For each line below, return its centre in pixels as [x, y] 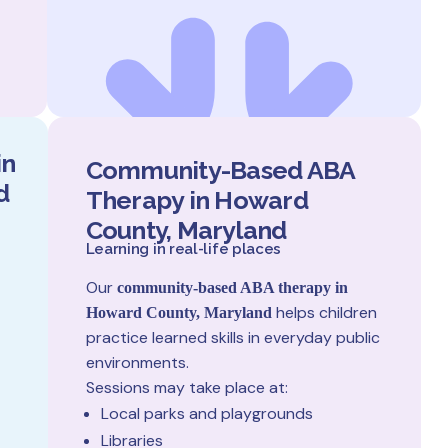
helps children [324, 312]
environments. [137, 362]
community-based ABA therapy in [232, 287]
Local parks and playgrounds [206, 413]
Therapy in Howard [196, 200]
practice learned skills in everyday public [232, 337]
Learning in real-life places [183, 249]
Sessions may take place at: [186, 387]
